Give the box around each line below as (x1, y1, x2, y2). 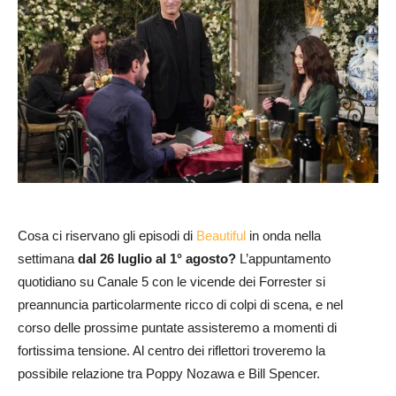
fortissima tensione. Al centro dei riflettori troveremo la (18, 343, 325, 359)
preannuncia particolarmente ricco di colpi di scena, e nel (18, 297, 343, 313)
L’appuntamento (236, 251, 331, 267)
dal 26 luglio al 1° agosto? (78, 251, 236, 267)
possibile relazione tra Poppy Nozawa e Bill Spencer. (18, 366, 320, 382)
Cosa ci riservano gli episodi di (18, 228, 196, 244)
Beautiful (196, 228, 246, 244)
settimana (18, 251, 78, 267)
